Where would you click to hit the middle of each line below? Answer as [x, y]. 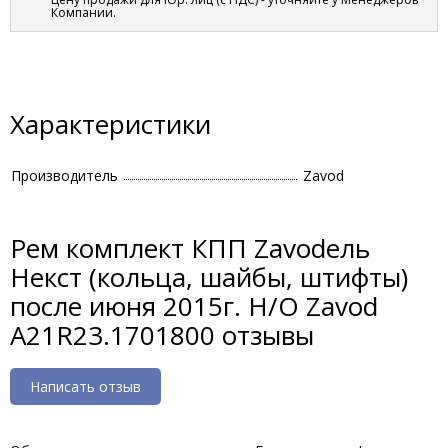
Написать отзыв [85, 386]
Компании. [83, 12]
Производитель [64, 175]
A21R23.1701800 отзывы [162, 335]
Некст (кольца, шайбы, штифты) [209, 277]
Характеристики [110, 124]
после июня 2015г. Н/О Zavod [194, 306]
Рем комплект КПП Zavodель [190, 248]
